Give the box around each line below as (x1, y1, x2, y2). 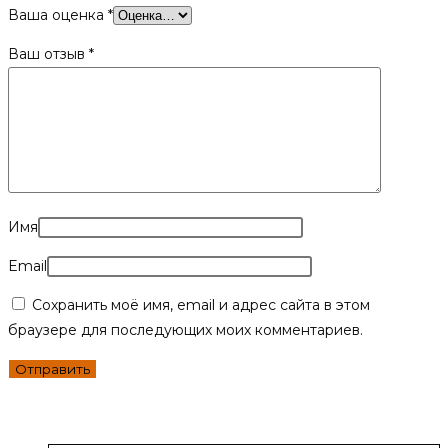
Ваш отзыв (8, 45, 89, 64)
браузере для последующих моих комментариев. (8, 321, 363, 340)
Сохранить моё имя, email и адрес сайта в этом (32, 296, 370, 315)
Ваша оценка (8, 6, 108, 25)
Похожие (8, 400, 111, 425)
